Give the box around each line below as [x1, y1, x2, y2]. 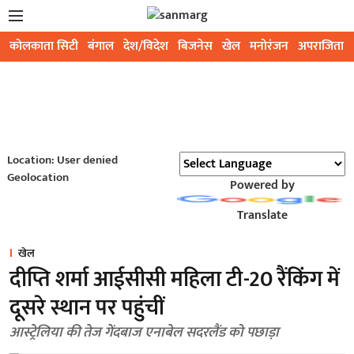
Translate [236, 205, 288, 226]
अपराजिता [298, 36, 344, 57]
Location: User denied [6, 150, 118, 170]
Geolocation [6, 168, 69, 187]
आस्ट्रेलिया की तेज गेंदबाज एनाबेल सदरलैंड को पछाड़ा [9, 321, 279, 345]
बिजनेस [178, 36, 213, 57]
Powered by [229, 175, 295, 196]
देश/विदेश [123, 36, 168, 57]
